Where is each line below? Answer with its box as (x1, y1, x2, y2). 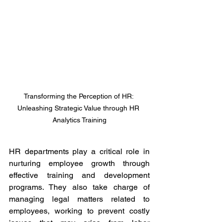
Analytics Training (52, 116, 107, 124)
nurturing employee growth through (9, 159, 150, 168)
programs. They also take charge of (9, 182, 150, 192)
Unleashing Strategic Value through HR (17, 104, 141, 112)
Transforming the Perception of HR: (23, 92, 135, 100)
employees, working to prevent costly (9, 206, 150, 216)
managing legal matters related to (9, 194, 150, 204)
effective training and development (9, 170, 150, 180)
